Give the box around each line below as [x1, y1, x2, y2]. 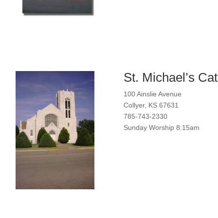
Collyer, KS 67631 [123, 101, 179, 109]
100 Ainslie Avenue [123, 90, 182, 98]
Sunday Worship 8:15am [123, 123, 200, 131]
